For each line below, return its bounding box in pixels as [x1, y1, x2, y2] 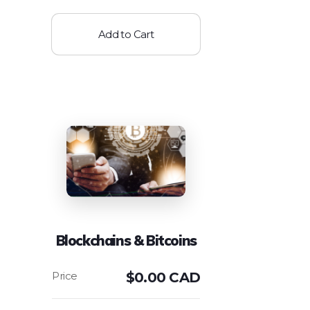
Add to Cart [98, 27, 154, 41]
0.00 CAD [134, 269, 201, 286]
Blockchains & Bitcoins [55, 232, 197, 250]
